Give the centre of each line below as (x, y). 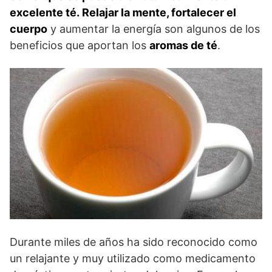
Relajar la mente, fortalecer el (159, 12)
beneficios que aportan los (80, 45)
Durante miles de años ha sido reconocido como (134, 242)
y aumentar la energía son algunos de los (154, 29)
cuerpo (29, 29)
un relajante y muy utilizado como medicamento (133, 259)
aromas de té (183, 45)
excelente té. (46, 12)
